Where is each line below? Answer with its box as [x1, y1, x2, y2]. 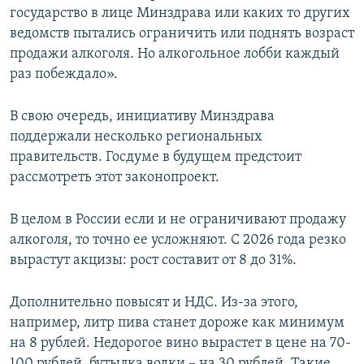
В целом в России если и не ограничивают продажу [10, 211, 346, 227]
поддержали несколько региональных [10, 128, 262, 145]
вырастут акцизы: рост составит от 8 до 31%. [10, 252, 297, 268]
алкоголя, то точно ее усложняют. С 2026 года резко [10, 232, 346, 248]
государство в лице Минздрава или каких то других [10, 5, 350, 21]
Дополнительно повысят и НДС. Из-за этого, [10, 294, 298, 310]
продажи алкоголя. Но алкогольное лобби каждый [10, 45, 340, 62]
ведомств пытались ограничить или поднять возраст [10, 25, 354, 41]
